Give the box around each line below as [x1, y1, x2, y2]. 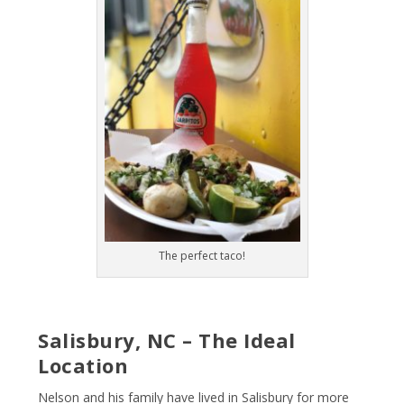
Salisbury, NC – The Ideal [38, 326, 296, 354]
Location [38, 352, 129, 380]
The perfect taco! [159, 248, 245, 264]
